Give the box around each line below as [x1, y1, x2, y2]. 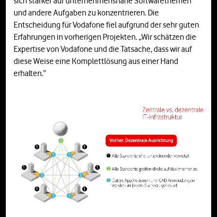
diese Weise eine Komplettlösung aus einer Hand [14, 56, 178, 66]
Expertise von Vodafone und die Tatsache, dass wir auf [14, 44, 192, 54]
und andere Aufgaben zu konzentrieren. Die [14, 8, 159, 18]
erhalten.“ [14, 68, 46, 78]
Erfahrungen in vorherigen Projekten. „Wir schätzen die [14, 32, 196, 42]
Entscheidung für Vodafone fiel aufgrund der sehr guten [14, 20, 199, 30]
